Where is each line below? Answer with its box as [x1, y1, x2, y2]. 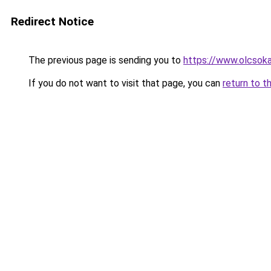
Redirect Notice [11, 15, 94, 28]
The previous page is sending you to [26, 54, 183, 66]
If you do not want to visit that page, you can [26, 77, 223, 89]
